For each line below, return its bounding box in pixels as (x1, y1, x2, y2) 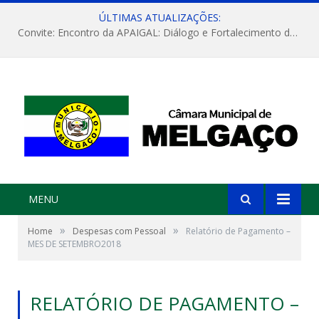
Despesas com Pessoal (73, 225, 166, 238)
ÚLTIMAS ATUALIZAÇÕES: (98, 11, 221, 24)
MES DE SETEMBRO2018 (28, 238, 121, 251)
